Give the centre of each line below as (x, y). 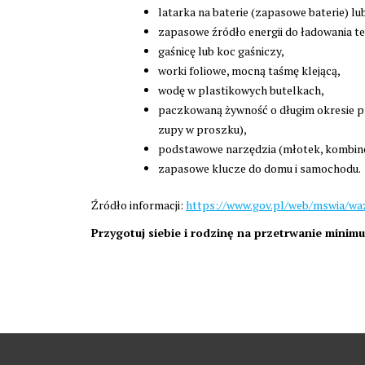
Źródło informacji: (139, 204)
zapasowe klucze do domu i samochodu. (259, 168)
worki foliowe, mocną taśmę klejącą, (249, 70)
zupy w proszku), (202, 129)
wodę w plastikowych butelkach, (241, 90)
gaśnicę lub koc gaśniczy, (221, 51)
